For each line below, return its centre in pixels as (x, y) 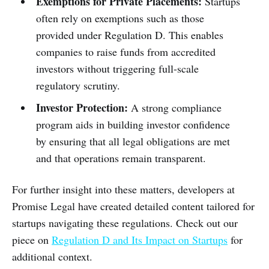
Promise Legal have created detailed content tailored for (133, 206)
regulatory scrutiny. (78, 85)
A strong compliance (174, 107)
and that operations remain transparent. (121, 158)
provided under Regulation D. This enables (129, 35)
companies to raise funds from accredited (125, 51)
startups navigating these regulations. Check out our (125, 222)
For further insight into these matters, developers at (123, 189)
